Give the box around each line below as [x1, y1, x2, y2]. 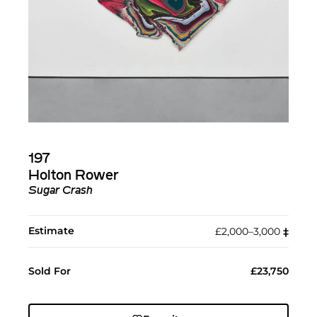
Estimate [28, 224, 74, 237]
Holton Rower [28, 168, 119, 183]
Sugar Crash [28, 185, 93, 197]
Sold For [28, 264, 71, 277]
